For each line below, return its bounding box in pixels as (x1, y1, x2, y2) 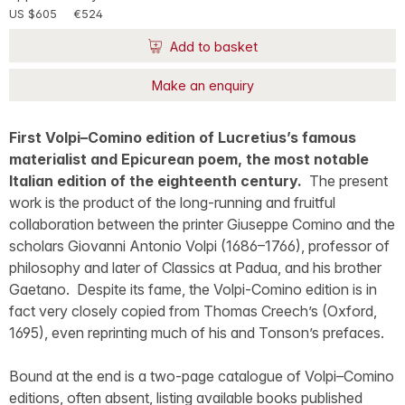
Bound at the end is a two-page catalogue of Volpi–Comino (9, 367, 394, 386)
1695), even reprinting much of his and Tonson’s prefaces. (9, 324, 388, 343)
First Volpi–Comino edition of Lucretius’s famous (9, 128, 356, 147)
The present (309, 172, 388, 191)
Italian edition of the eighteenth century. (9, 172, 309, 191)
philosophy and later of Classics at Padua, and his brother (9, 259, 381, 278)
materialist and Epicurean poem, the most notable (9, 150, 369, 169)
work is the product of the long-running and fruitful (9, 193, 335, 212)
